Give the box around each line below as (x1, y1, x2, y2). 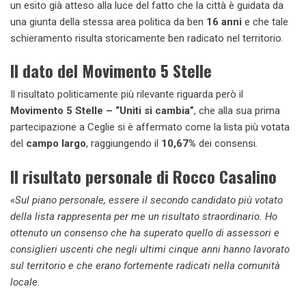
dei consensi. (196, 137, 258, 150)
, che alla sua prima (194, 105, 280, 117)
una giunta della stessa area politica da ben (10, 15, 206, 28)
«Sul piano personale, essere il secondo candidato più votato (10, 193, 283, 206)
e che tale (242, 15, 288, 28)
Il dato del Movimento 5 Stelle (10, 58, 212, 83)
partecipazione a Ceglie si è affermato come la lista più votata (10, 121, 290, 134)
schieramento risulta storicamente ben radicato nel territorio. (10, 31, 283, 44)
